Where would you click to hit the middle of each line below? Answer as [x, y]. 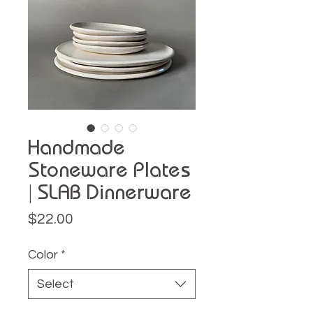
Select [56, 284]
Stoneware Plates [109, 170]
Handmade [77, 147]
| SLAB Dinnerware [110, 192]
